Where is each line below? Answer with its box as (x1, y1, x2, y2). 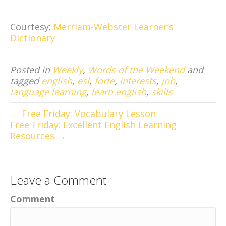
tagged (10, 75, 41, 87)
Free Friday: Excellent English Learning (10, 119, 177, 131)
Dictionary (10, 32, 55, 44)
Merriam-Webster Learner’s (53, 21, 174, 33)
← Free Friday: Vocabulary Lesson (10, 107, 156, 120)
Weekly (52, 64, 83, 76)
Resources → (10, 130, 66, 142)
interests (120, 75, 156, 87)
